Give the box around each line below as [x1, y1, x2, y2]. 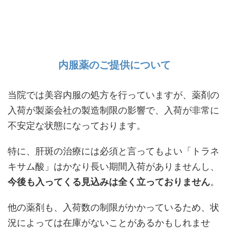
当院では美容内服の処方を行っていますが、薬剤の [8, 89, 219, 100]
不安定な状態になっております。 [8, 120, 146, 131]
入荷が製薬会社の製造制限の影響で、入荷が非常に [8, 105, 219, 116]
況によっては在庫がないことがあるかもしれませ [8, 217, 210, 228]
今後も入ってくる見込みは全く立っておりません [8, 176, 210, 187]
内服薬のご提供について [58, 59, 171, 71]
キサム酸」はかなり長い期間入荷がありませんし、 [8, 161, 219, 172]
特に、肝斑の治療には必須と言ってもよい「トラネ [8, 146, 219, 156]
